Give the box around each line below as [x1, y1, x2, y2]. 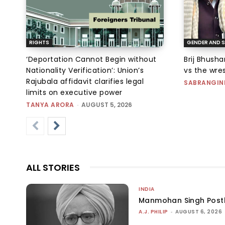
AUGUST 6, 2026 [175, 207, 222, 215]
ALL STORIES [26, 161, 80, 174]
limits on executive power [26, 87, 123, 97]
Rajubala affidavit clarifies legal [26, 76, 144, 86]
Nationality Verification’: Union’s [26, 65, 144, 75]
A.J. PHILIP [139, 207, 168, 215]
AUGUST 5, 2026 [81, 100, 132, 109]
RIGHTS [29, 38, 49, 46]
